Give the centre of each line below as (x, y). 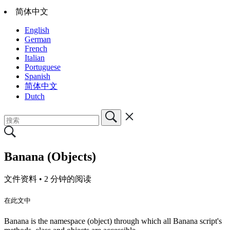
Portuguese (43, 67)
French (36, 48)
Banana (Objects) (50, 156)
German (38, 39)
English (37, 30)
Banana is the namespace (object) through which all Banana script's (113, 221)
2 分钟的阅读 (68, 179)
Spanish (37, 76)
